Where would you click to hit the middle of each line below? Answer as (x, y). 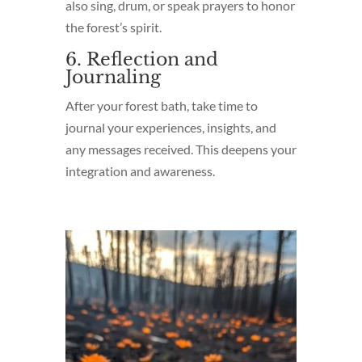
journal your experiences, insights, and (170, 127)
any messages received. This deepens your (181, 149)
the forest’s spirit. (113, 27)
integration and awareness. (140, 170)
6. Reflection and (141, 59)
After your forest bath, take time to (161, 105)
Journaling (113, 77)
